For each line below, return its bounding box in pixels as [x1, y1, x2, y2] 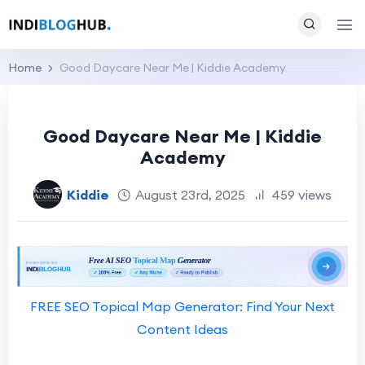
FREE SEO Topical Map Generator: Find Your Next [30, 298, 335, 315]
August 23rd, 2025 [135, 186, 245, 203]
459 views [271, 186, 332, 203]
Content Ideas [137, 321, 228, 338]
